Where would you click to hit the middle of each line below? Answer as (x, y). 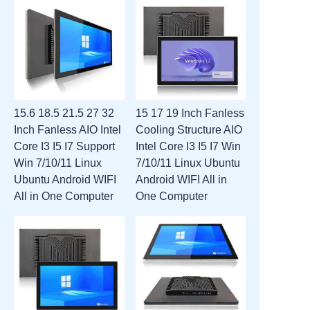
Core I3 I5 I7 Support (64, 146)
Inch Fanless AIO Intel (67, 129)
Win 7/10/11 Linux (58, 163)
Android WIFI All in (181, 179)
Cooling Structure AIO (189, 129)
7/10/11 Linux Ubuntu (188, 163)
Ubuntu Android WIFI (65, 179)
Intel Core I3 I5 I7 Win (188, 146)
